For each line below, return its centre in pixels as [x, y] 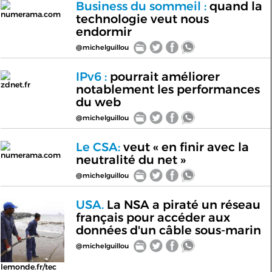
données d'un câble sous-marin [168, 230]
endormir [104, 32]
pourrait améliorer [163, 76]
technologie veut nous [142, 19]
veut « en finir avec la [184, 147]
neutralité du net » [131, 160]
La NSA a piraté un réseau [182, 205]
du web [98, 102]
